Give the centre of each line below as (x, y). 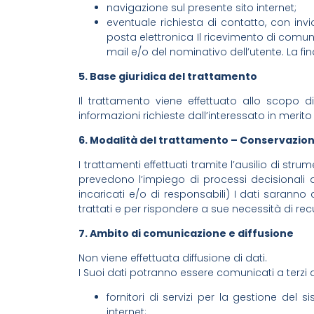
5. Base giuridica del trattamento (168, 76)
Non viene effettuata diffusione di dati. (173, 258)
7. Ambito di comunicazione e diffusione (186, 233)
